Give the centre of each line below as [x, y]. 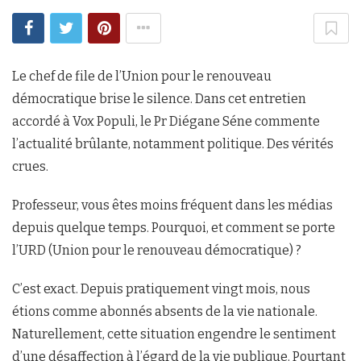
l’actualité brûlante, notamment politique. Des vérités [173, 144]
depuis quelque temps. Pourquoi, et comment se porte [174, 228]
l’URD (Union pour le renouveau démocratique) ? [157, 251]
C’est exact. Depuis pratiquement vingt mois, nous [161, 289]
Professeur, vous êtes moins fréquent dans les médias [172, 205]
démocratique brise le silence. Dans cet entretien [159, 99]
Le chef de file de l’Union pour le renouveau [142, 77]
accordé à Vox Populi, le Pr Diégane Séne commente [166, 122]
